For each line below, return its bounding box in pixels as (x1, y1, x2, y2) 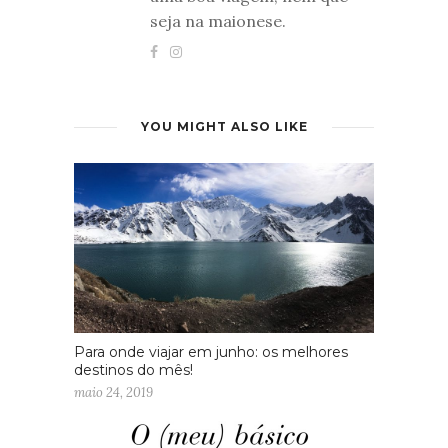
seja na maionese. (150, 10, 286, 31)
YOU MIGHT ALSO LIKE (140, 118, 308, 134)
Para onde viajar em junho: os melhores (74, 343, 348, 362)
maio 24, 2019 (74, 384, 153, 402)
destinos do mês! (74, 361, 193, 380)
